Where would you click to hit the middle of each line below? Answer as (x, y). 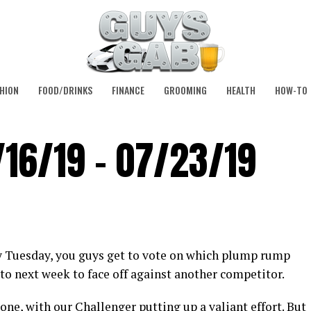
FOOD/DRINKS (65, 90)
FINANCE (128, 90)
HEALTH (241, 90)
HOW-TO (291, 90)
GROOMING (185, 90)
